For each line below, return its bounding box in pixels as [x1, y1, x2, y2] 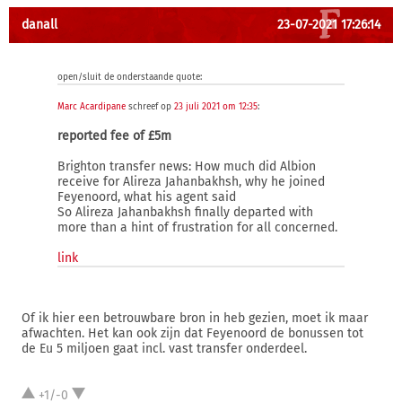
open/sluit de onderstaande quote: [57, 72, 202, 83]
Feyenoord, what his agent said [57, 189, 236, 205]
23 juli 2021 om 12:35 [174, 101, 258, 112]
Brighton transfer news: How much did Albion [57, 159, 316, 174]
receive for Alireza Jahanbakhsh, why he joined [57, 174, 325, 189]
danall [22, 17, 57, 32]
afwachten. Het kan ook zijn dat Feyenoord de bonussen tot [22, 326, 363, 341]
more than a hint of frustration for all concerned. [57, 220, 337, 235]
